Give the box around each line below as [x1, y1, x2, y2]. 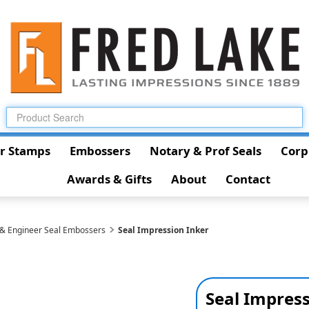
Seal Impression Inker [118, 224, 209, 236]
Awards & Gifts [66, 171, 152, 187]
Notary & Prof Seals [149, 143, 261, 159]
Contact [225, 171, 270, 187]
